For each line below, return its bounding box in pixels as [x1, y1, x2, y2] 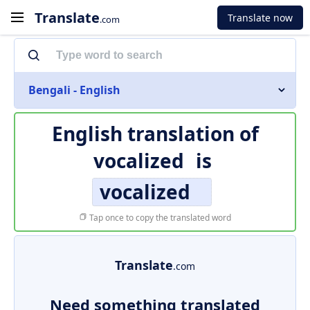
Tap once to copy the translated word [87, 212, 231, 224]
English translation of [51, 120, 259, 147]
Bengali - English [28, 82, 120, 98]
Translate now [228, 10, 293, 24]
